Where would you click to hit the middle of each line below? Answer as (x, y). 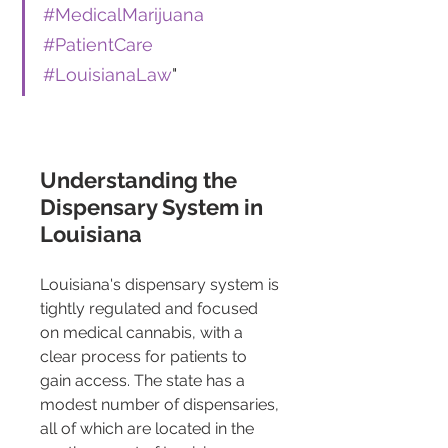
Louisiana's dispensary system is (161, 285)
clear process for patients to (145, 357)
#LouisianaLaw (107, 75)
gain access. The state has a (144, 381)
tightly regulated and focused (151, 309)
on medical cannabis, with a (143, 333)
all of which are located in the (149, 429)
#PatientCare (98, 45)
